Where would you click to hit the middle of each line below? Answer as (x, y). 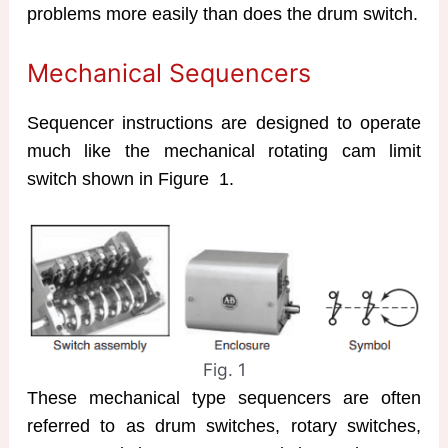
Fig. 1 (224, 369)
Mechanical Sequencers (168, 72)
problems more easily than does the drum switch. (222, 13)
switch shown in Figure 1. (130, 178)
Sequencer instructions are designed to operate (224, 122)
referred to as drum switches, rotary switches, (224, 425)
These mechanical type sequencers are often (224, 397)
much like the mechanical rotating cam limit (224, 150)
